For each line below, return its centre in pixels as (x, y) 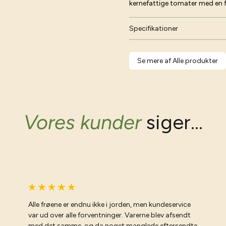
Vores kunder (82, 122)
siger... (172, 122)
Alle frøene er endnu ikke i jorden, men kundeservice (109, 204)
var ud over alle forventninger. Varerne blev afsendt (109, 215)
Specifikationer (154, 29)
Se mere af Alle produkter (178, 61)
